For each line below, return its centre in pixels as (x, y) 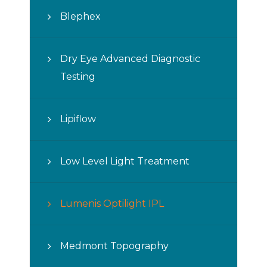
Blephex (80, 16)
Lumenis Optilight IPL (112, 203)
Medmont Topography (114, 246)
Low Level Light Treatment (125, 161)
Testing (78, 76)
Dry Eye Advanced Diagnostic (130, 58)
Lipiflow (78, 119)
